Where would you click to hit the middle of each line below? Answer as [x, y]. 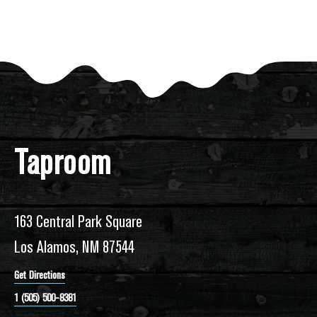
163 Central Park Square [78, 222]
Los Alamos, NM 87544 [74, 247]
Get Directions [40, 276]
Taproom [63, 163]
